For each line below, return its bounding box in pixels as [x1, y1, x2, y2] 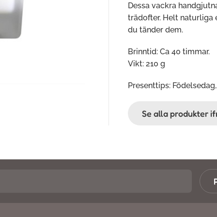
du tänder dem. [128, 25, 185, 34]
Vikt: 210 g [128, 59, 165, 68]
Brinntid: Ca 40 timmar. [128, 47, 210, 56]
